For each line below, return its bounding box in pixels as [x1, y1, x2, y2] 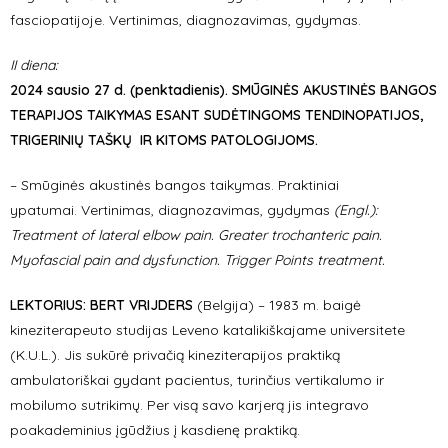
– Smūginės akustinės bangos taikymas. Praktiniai [10, 176, 339, 194]
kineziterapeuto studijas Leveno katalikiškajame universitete [10, 321, 405, 339]
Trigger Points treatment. [224, 251, 385, 269]
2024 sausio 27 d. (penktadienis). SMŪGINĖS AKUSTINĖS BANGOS [10, 81, 437, 99]
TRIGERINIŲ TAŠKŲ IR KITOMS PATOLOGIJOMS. [10, 131, 318, 149]
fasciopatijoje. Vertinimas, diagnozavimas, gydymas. [10, 11, 361, 29]
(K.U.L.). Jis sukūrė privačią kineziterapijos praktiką [10, 346, 340, 364]
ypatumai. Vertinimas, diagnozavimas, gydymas [10, 201, 330, 219]
